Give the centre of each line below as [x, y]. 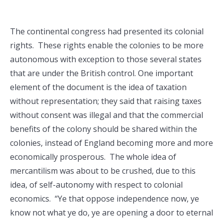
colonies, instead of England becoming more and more [111, 143]
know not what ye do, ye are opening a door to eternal [111, 213]
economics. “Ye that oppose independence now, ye [105, 199]
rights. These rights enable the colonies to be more [107, 45]
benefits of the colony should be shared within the [104, 129]
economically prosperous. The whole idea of [93, 157]
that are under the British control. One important [102, 73]
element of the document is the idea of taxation [98, 87]
